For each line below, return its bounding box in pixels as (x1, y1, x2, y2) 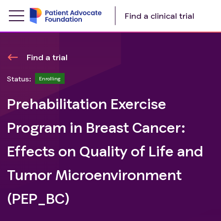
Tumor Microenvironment (7, 166, 182, 183)
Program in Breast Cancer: (7, 119, 185, 136)
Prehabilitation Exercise (7, 95, 166, 112)
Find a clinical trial (124, 11, 194, 20)
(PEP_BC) (7, 190, 70, 207)
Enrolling (39, 75, 61, 81)
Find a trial (27, 52, 68, 62)
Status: (7, 74, 31, 83)
